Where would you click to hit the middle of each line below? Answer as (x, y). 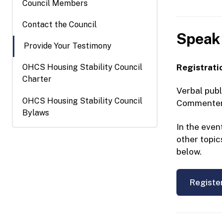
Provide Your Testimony (67, 46)
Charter (37, 79)
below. (189, 151)
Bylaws (35, 112)
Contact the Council (59, 25)
